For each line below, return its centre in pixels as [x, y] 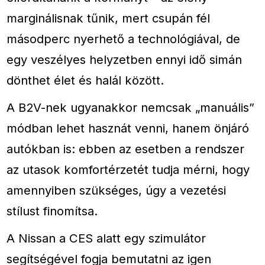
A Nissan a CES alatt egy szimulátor [106, 238]
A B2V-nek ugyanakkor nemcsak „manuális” [131, 107]
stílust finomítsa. [52, 211]
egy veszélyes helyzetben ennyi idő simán [125, 59]
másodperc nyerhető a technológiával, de [124, 38]
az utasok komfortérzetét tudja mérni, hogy [128, 169]
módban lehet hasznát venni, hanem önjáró [128, 128]
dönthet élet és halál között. [85, 80]
